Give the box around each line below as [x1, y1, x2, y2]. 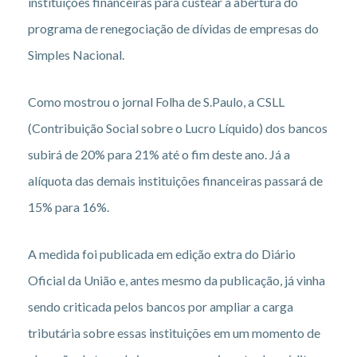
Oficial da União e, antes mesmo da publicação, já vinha [28, 272, 325, 288]
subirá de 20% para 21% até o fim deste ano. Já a [28, 146, 290, 162]
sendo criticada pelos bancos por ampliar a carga [28, 298, 293, 314]
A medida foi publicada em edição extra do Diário [28, 245, 296, 261]
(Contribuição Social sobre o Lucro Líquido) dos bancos [28, 120, 328, 135]
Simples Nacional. [28, 46, 124, 62]
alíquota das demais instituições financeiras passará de [28, 172, 323, 188]
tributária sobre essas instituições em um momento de [28, 324, 320, 340]
